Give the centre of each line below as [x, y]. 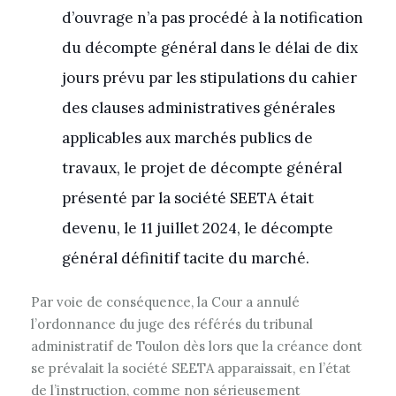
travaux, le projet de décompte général [202, 168]
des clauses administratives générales [198, 108]
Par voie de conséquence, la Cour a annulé [165, 302]
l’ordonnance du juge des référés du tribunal [172, 324]
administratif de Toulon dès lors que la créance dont [197, 346]
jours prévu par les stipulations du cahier [209, 78]
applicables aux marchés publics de [187, 138]
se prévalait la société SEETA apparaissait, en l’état [191, 368]
